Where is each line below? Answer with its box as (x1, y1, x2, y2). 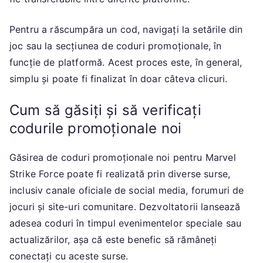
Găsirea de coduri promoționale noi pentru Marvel (9, 151, 236, 164)
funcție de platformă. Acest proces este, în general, (9, 56, 242, 69)
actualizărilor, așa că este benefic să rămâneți (9, 234, 217, 246)
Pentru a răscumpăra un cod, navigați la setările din (9, 23, 243, 36)
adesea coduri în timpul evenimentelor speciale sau (9, 217, 242, 230)
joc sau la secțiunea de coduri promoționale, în (9, 40, 222, 52)
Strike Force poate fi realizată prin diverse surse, (9, 168, 231, 180)
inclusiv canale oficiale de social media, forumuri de (9, 184, 244, 197)
